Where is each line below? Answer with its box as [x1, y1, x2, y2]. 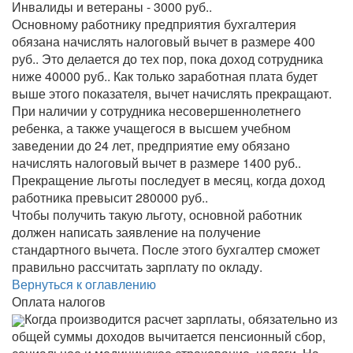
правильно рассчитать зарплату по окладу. [12, 258, 262, 276]
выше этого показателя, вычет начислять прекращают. [12, 84, 332, 102]
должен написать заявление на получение [12, 223, 261, 241]
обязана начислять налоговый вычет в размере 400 [12, 32, 315, 50]
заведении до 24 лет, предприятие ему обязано [12, 136, 290, 154]
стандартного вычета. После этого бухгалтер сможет [12, 240, 320, 258]
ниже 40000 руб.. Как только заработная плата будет [12, 67, 318, 85]
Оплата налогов [12, 292, 106, 310]
